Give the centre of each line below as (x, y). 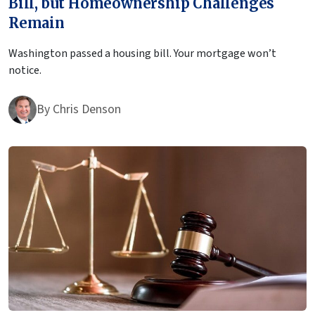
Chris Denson (87, 110)
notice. (25, 71)
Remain (37, 23)
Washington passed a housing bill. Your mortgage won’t (142, 54)
